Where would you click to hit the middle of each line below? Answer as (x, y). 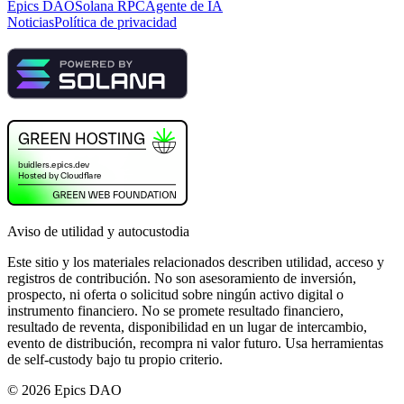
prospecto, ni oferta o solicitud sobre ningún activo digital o (175, 295)
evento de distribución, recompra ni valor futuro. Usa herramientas (195, 344)
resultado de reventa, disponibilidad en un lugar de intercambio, (187, 327)
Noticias (31, 23)
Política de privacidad (115, 23)
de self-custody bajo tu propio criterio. (115, 360)
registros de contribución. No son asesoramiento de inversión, (182, 279)
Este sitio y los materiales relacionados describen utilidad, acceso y (196, 262)
